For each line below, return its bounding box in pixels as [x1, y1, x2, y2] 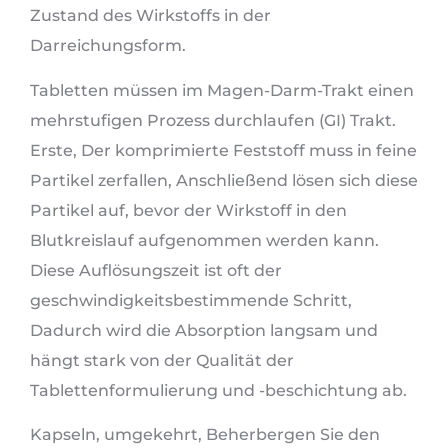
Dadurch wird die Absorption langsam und [30, 320, 378, 340]
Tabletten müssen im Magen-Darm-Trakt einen [30, 80, 414, 100]
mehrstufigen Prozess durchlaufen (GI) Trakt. [30, 110, 396, 130]
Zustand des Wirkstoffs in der [30, 6, 271, 26]
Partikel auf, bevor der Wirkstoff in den [30, 200, 347, 220]
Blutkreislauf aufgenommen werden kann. [30, 230, 379, 250]
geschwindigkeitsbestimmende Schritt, [30, 290, 352, 310]
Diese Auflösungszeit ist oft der [30, 260, 282, 280]
